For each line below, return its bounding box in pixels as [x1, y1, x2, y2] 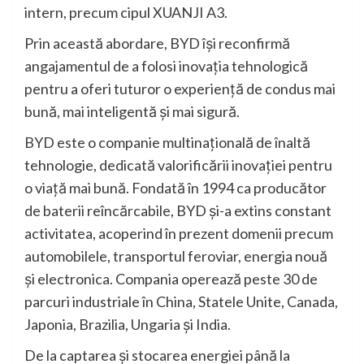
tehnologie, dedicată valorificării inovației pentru [24, 156, 332, 175]
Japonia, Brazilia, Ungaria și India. [24, 315, 231, 334]
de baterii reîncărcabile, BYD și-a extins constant [24, 201, 331, 220]
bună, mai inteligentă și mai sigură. [24, 102, 240, 121]
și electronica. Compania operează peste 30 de [24, 270, 318, 288]
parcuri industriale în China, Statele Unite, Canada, [24, 292, 338, 311]
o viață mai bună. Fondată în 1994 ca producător [24, 179, 327, 197]
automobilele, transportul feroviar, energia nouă [24, 247, 327, 266]
